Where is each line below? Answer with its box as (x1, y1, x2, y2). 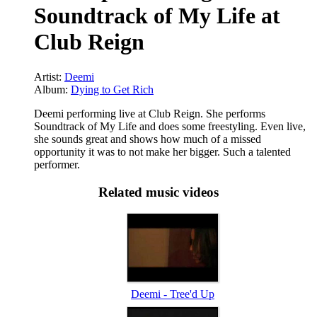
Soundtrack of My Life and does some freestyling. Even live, (34, 120, 306, 132)
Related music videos (98, 184, 219, 200)
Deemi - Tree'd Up (131, 288, 214, 301)
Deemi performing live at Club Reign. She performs (34, 107, 265, 120)
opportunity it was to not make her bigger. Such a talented (34, 145, 291, 158)
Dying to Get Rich (71, 83, 154, 96)
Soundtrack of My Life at (34, 3, 280, 29)
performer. (34, 158, 80, 171)
